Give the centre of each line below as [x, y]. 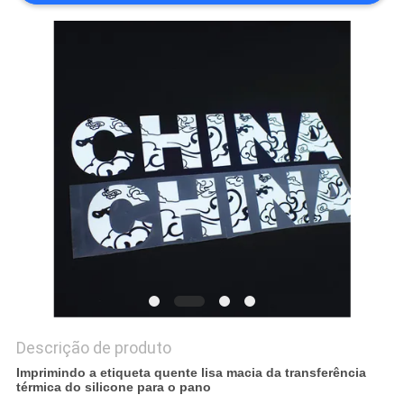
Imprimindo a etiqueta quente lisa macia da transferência [191, 373]
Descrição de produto [93, 348]
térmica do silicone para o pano [113, 387]
